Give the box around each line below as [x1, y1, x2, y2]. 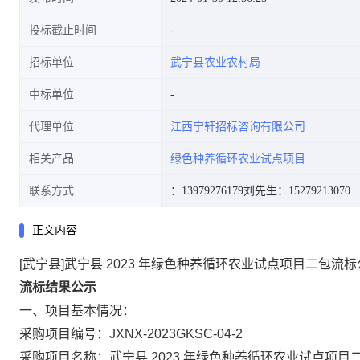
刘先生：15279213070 [243, 185, 350, 197]
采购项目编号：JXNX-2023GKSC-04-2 [19, 327, 243, 341]
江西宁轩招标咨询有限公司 [170, 121, 305, 133]
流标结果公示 [19, 280, 96, 294]
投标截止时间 [29, 24, 96, 36]
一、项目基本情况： [19, 304, 135, 317]
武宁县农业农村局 [170, 56, 260, 68]
